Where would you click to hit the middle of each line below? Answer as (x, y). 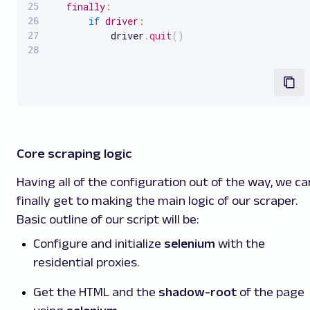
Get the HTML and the (96, 292)
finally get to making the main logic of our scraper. (157, 200)
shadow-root (198, 292)
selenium (188, 243)
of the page (271, 292)
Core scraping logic (74, 153)
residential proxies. (86, 262)
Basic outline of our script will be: (108, 219)
